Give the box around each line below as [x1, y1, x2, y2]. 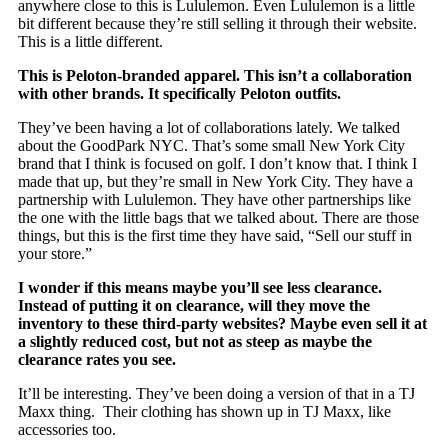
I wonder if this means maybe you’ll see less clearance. [18, 278, 383, 296]
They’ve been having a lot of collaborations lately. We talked [18, 118, 401, 136]
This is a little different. [18, 32, 164, 50]
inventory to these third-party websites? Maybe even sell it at [18, 314, 428, 332]
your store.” [18, 244, 93, 262]
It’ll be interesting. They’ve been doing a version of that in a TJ [18, 384, 416, 402]
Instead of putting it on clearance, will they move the [18, 296, 371, 314]
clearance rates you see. [18, 350, 177, 368]
